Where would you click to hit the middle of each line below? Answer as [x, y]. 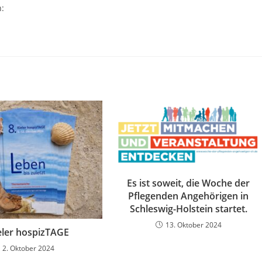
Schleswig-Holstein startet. [188, 208]
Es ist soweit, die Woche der [189, 183]
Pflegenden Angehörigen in [189, 196]
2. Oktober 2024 [29, 249]
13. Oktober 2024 [193, 225]
